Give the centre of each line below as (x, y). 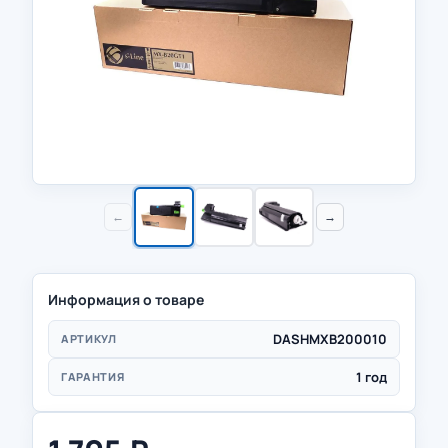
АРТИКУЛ (89, 338)
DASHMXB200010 (330, 338)
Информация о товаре (126, 299)
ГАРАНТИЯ (93, 376)
